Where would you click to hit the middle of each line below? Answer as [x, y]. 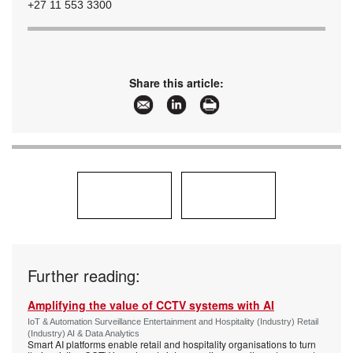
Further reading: [84, 275]
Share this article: [176, 82]
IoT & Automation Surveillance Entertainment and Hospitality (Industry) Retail [173, 321]
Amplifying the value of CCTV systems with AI [151, 305]
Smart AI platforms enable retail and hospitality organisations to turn [172, 344]
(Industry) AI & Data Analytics [84, 333]
